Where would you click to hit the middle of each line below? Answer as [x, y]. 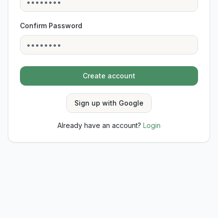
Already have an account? [99, 125]
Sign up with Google [109, 103]
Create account [109, 76]
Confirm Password [51, 26]
